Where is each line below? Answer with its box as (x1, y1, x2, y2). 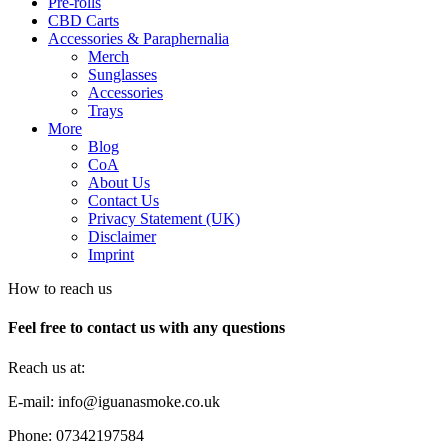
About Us (88, 174, 150, 191)
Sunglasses (88, 66, 157, 83)
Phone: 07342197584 (8, 426, 144, 444)
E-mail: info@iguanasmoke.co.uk (8, 392, 220, 410)
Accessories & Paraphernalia (48, 30, 229, 47)
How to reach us (8, 280, 112, 297)
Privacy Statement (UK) (88, 210, 240, 227)
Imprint (88, 246, 134, 263)
